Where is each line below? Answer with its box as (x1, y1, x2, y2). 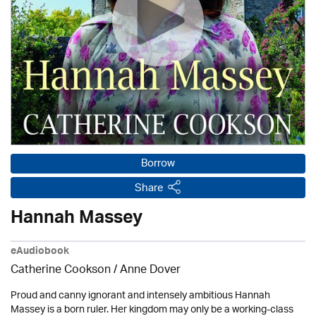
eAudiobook (11, 243, 69, 262)
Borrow (141, 153, 175, 175)
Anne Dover (120, 259, 181, 282)
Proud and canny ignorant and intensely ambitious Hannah (11, 285, 270, 307)
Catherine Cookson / (11, 259, 120, 282)
